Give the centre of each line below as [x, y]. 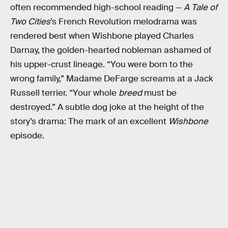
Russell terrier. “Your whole [64, 93]
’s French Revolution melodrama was [124, 22]
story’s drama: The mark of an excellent [89, 122]
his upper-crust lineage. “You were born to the [102, 65]
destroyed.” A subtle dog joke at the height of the [107, 107]
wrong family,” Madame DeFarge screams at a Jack [112, 79]
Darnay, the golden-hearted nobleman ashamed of [111, 50]
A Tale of [201, 8]
